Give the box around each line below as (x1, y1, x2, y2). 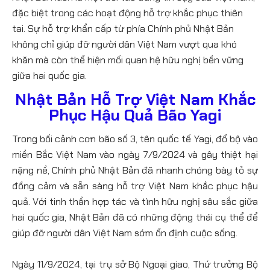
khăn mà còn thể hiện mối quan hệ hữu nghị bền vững (12, 54, 243, 66)
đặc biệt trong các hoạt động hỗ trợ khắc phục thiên (12, 7, 243, 19)
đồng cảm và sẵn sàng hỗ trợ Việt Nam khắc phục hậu (12, 180, 258, 193)
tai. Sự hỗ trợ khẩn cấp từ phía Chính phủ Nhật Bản (12, 22, 234, 35)
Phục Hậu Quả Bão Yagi (49, 105, 221, 125)
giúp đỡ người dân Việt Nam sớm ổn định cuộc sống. (12, 227, 237, 240)
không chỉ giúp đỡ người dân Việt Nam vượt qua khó (12, 38, 237, 51)
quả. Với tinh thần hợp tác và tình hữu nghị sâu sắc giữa (12, 195, 258, 209)
